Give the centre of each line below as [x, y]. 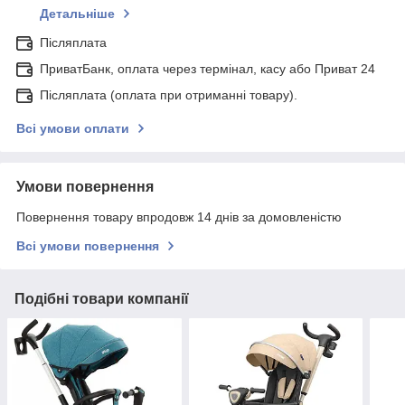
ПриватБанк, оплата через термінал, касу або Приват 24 [207, 69]
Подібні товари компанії [102, 299]
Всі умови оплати [73, 129]
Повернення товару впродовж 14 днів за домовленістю [179, 217]
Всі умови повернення [88, 246]
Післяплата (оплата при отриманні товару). [169, 95]
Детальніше [77, 14]
